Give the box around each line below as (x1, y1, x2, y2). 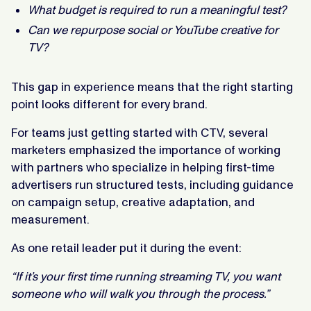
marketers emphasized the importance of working (11, 142, 280, 157)
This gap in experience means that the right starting (11, 79, 293, 94)
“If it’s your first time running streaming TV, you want (11, 269, 280, 283)
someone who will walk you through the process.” (11, 286, 269, 301)
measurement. (11, 212, 90, 226)
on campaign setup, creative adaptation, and (11, 194, 255, 209)
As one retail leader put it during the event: (11, 240, 242, 255)
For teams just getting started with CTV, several (11, 125, 268, 140)
